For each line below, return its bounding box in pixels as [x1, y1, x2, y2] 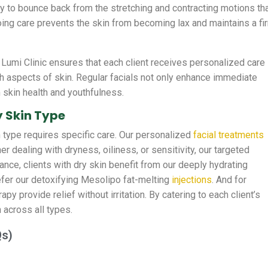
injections [172, 174, 212, 186]
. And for [212, 174, 247, 186]
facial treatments [193, 129, 264, 141]
